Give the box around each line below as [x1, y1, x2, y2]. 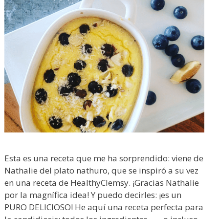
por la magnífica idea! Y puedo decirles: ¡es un [4, 189, 181, 200]
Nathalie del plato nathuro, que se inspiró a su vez [4, 164, 198, 176]
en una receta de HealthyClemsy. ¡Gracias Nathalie [4, 176, 199, 188]
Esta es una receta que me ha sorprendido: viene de [4, 152, 203, 164]
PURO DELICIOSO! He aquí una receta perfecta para [4, 201, 203, 213]
